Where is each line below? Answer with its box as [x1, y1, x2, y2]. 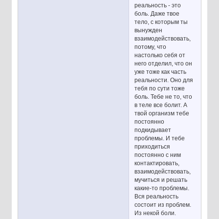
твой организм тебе [134, 109, 190, 117]
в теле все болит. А [134, 101, 188, 109]
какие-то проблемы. [134, 184, 190, 192]
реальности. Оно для [134, 76, 194, 84]
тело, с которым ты [134, 18, 188, 25]
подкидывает [134, 126, 172, 133]
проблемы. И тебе [134, 134, 185, 142]
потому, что [134, 43, 167, 50]
